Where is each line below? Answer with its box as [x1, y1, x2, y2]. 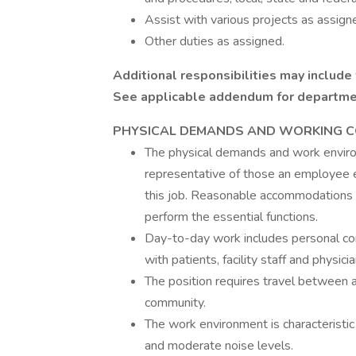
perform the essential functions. [145, 208, 318, 226]
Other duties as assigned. [145, 33, 284, 50]
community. [145, 294, 206, 311]
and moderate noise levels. [145, 337, 293, 354]
